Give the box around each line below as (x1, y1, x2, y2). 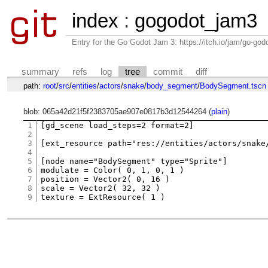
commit (153, 66, 183, 77)
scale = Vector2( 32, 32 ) (41, 183, 161, 193)
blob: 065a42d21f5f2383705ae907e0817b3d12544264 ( (23, 107, 211, 117)
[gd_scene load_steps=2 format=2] (41, 120, 194, 130)
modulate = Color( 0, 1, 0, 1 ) (41, 165, 185, 175)
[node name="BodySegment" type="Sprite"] (41, 156, 228, 166)
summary (22, 66, 60, 77)
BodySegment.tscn (199, 81, 266, 90)
